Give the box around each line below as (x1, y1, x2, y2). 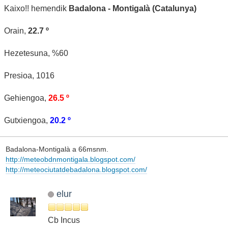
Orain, (4, 26, 28, 35)
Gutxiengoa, (4, 116, 50, 125)
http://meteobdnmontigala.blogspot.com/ (5, 155, 135, 164)
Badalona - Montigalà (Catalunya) (69, 4, 196, 13)
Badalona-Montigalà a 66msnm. (5, 145, 108, 154)
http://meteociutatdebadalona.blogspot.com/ (5, 165, 147, 174)
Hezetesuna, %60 (4, 48, 68, 58)
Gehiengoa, (4, 93, 48, 102)
